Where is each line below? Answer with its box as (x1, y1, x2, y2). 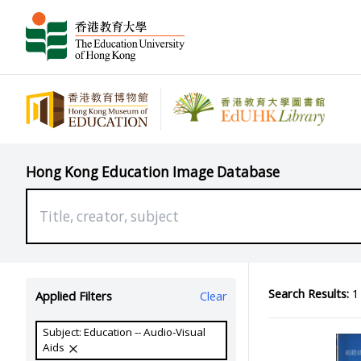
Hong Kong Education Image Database (26, 162, 280, 181)
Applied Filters (35, 288, 112, 305)
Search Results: (268, 284, 349, 301)
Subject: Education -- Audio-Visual (43, 325, 206, 340)
